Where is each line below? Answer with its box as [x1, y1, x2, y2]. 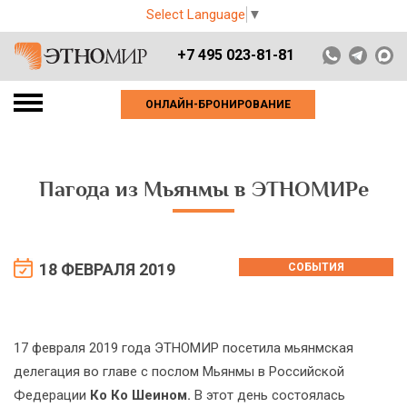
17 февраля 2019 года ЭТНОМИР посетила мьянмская [14, 340, 353, 356]
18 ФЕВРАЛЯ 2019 [39, 260, 175, 280]
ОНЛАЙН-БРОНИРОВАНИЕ [145, 98, 291, 111]
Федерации [14, 387, 90, 403]
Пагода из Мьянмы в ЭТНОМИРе [38, 178, 369, 201]
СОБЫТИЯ [288, 261, 344, 273]
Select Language [146, 6, 245, 24]
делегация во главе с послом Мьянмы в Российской [14, 363, 344, 380]
